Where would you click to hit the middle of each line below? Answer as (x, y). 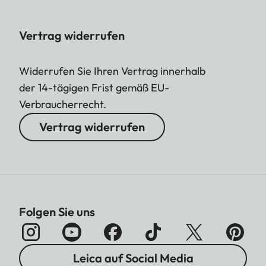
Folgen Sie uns (57, 211)
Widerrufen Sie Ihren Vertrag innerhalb (112, 71)
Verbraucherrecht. (63, 104)
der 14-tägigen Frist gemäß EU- (94, 87)
